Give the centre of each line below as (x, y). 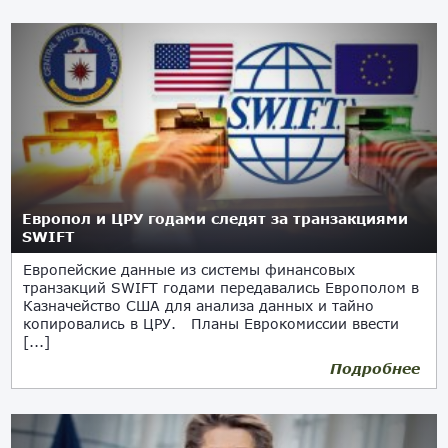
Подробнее (374, 368)
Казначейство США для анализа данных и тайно (199, 305)
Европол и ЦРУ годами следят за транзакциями (215, 218)
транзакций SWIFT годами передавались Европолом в (221, 287)
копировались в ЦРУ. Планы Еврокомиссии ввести (211, 323)
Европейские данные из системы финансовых (189, 269)
